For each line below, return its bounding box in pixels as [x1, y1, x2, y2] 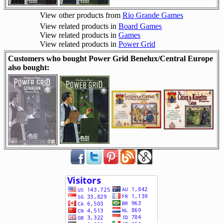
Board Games [118, 22, 162, 31]
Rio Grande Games [122, 11, 183, 20]
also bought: [8, 63, 49, 72]
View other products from [40, 11, 122, 20]
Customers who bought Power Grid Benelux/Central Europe [8, 54, 213, 63]
